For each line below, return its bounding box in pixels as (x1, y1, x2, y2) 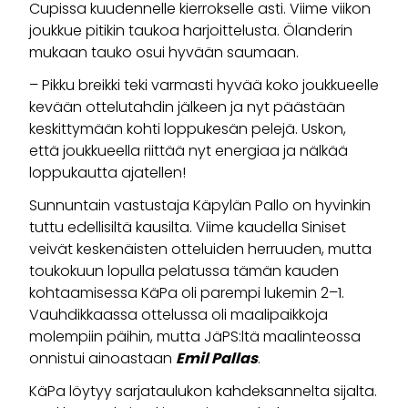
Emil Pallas (176, 348, 258, 370)
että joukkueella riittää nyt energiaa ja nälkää (29, 140, 348, 162)
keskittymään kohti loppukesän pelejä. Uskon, (29, 118, 346, 140)
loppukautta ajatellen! (29, 162, 189, 184)
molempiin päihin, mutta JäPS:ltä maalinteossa (29, 326, 361, 348)
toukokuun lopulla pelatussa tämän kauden (29, 260, 339, 282)
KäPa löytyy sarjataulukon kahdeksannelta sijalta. (29, 381, 377, 403)
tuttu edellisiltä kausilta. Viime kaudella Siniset (29, 217, 346, 239)
